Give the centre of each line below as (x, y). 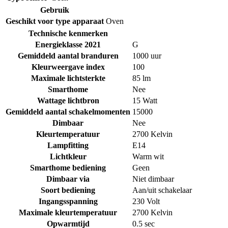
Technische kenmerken (68, 33)
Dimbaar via (68, 179)
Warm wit (148, 156)
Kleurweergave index (68, 67)
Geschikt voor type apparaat (55, 21)
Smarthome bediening (68, 167)
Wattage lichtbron (68, 100)
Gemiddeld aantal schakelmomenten (68, 111)
